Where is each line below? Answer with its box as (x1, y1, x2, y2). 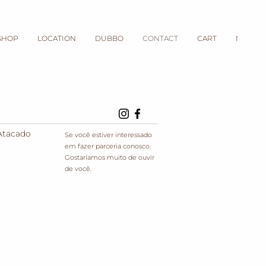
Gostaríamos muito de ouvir (65, 153, 154, 161)
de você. (65, 164, 91, 173)
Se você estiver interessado (65, 131, 152, 139)
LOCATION (37, 33, 76, 43)
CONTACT (142, 33, 178, 43)
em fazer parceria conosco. (65, 142, 151, 150)
